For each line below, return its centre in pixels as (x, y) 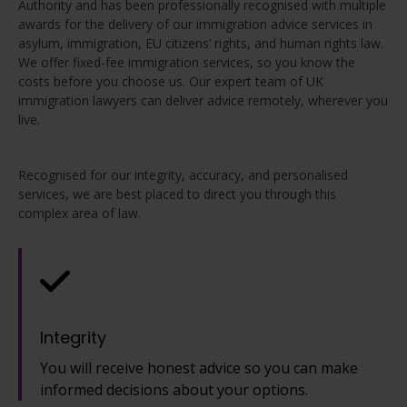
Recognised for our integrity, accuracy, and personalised (183, 174)
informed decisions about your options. (174, 389)
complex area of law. (79, 213)
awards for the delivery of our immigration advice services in (195, 24)
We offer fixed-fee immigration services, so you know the (187, 62)
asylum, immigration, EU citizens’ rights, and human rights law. (201, 43)
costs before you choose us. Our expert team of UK (171, 81)
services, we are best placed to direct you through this (177, 194)
